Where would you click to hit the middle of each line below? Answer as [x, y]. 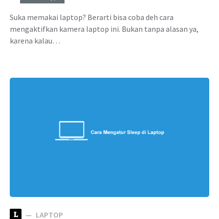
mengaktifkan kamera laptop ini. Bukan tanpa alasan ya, [104, 29]
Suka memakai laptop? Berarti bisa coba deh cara [92, 17]
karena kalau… [35, 40]
